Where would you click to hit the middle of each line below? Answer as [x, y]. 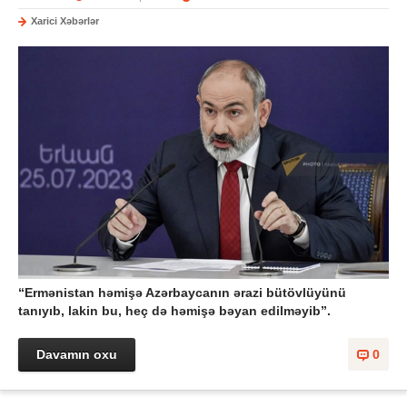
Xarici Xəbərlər [65, 20]
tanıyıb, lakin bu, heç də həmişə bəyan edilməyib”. [174, 311]
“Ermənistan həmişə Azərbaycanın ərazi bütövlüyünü [182, 293]
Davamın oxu [77, 355]
